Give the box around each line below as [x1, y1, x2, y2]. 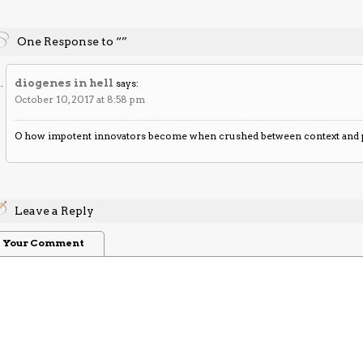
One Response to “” [17, 34, 128, 48]
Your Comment [2, 236, 84, 249]
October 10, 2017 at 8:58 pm [15, 92, 146, 105]
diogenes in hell [15, 75, 114, 89]
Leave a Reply [15, 203, 95, 217]
